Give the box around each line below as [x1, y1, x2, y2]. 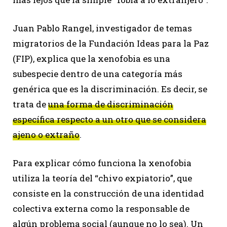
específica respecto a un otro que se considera [13, 113, 206, 126]
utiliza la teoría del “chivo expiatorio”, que [13, 172, 192, 184]
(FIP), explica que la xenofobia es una [13, 53, 170, 65]
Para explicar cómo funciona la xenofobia [13, 157, 192, 169]
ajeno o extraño [13, 129, 80, 141]
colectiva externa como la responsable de [13, 203, 190, 215]
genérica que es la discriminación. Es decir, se [13, 83, 207, 95]
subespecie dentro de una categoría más [13, 68, 182, 80]
